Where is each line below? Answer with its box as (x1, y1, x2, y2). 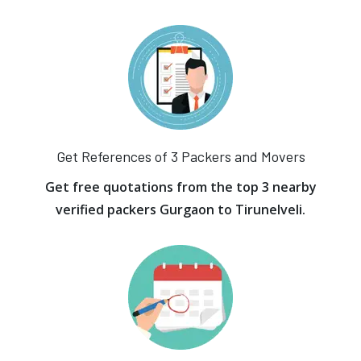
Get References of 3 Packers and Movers (56, 147, 305, 165)
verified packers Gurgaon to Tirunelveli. (56, 201, 305, 218)
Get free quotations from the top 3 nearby (44, 178, 317, 196)
